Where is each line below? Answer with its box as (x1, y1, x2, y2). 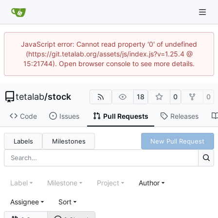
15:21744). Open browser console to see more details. (23, 59, 195, 68)
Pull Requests (103, 111, 148, 120)
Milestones (52, 137, 86, 145)
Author (139, 178, 160, 187)
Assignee (10, 197, 39, 206)
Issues (59, 111, 79, 120)
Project (97, 178, 119, 187)
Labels (13, 137, 33, 145)
